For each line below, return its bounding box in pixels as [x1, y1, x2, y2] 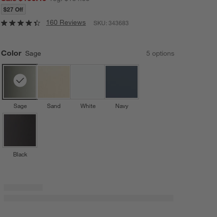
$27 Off [3, 5, 24, 13]
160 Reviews [46, 17, 86, 27]
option [150, 49, 171, 58]
